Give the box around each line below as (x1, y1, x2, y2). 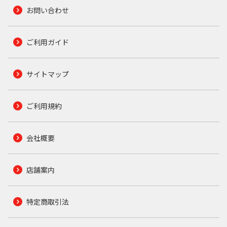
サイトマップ (26, 68, 69, 79)
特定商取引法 (26, 196, 69, 207)
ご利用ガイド (26, 36, 69, 47)
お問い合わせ (26, 5, 69, 15)
